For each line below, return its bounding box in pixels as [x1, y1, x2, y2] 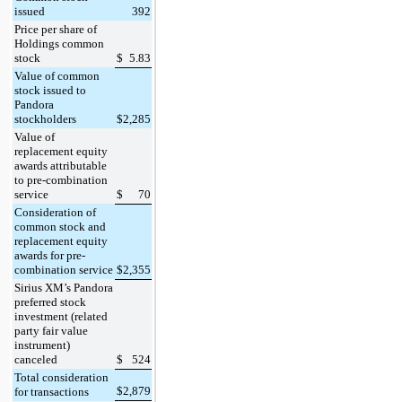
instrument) [14, 337, 70, 352]
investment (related [14, 309, 108, 323]
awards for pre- [14, 248, 85, 262]
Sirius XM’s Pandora [14, 280, 113, 294]
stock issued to [14, 83, 86, 97]
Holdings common [14, 36, 104, 50]
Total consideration [14, 370, 109, 384]
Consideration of [14, 205, 96, 219]
